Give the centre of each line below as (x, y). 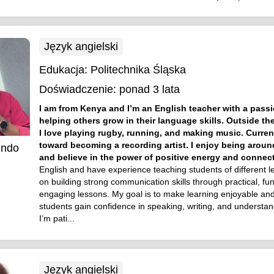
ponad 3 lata (149, 89)
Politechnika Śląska (138, 70)
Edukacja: (65, 70)
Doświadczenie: (77, 89)
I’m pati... (57, 218)
